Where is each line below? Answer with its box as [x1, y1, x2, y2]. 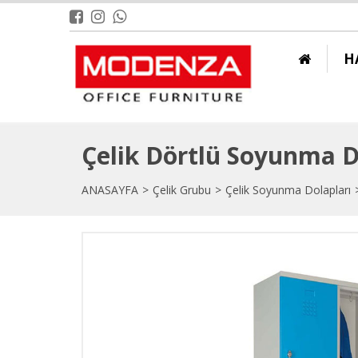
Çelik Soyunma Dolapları [225, 182, 351, 197]
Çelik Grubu [153, 182, 211, 197]
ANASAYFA [82, 182, 138, 197]
